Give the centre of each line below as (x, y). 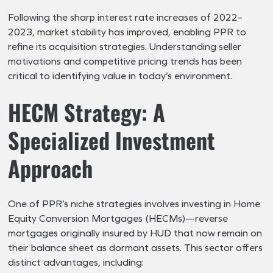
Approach (51, 168)
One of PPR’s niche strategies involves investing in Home (134, 204)
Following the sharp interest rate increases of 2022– (126, 17)
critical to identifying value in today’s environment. (120, 76)
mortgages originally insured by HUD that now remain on (135, 233)
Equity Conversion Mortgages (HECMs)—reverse (118, 218)
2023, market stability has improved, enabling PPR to (127, 32)
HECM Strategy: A (87, 112)
